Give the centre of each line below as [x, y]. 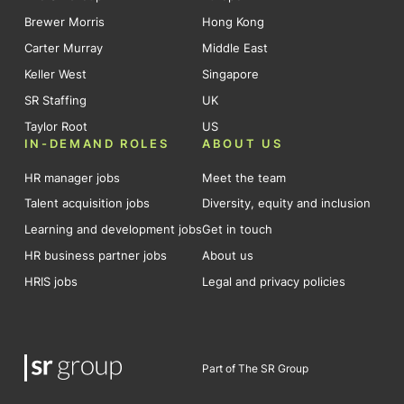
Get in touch [237, 230]
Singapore [230, 74]
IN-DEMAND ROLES [96, 143]
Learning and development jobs [113, 230]
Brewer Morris [64, 22]
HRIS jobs [50, 282]
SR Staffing [55, 100]
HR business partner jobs [95, 256]
